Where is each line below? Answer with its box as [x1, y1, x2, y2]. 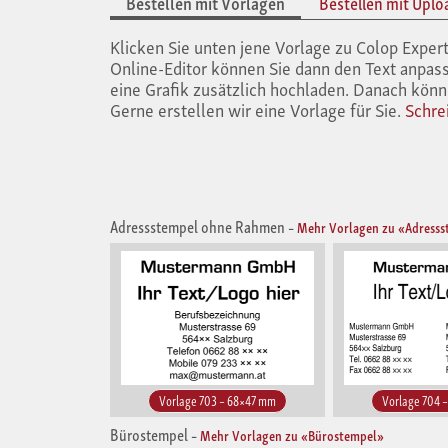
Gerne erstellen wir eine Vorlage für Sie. [110, 94, 405, 123]
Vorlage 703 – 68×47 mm [159, 388, 276, 411]
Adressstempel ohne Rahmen [110, 212, 285, 240]
